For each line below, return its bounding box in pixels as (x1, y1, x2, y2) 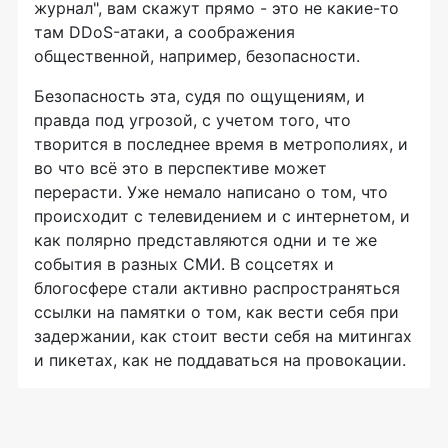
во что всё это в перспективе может (34, 158, 327, 179)
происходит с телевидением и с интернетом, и (34, 206, 410, 227)
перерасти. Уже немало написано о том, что (34, 182, 388, 203)
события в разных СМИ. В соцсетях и (34, 254, 334, 275)
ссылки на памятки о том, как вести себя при (34, 302, 399, 323)
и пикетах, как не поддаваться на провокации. (34, 350, 411, 371)
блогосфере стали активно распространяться (34, 278, 400, 299)
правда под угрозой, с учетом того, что (34, 110, 351, 131)
